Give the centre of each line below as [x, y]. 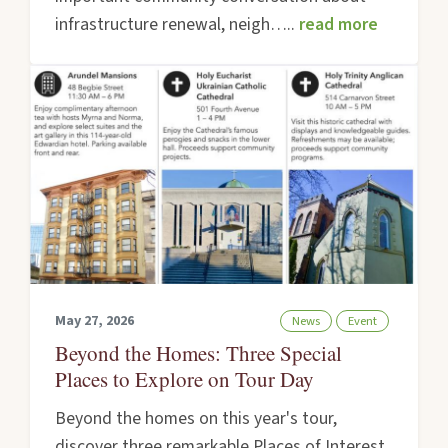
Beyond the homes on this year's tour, [196, 419]
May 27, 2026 [95, 320]
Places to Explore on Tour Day [185, 379]
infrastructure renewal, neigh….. [177, 25]
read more [339, 25]
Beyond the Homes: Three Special [199, 353]
